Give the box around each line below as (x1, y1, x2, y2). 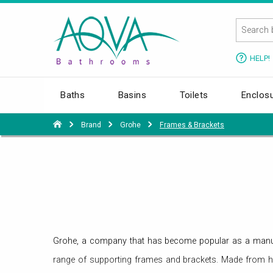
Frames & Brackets (160, 120, 224, 129)
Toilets (179, 89, 208, 101)
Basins (118, 89, 147, 101)
